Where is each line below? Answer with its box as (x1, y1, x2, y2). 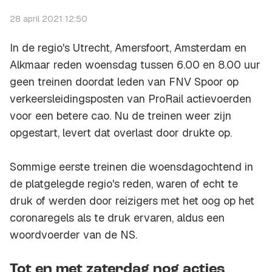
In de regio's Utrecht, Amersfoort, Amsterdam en (10, 41, 246, 55)
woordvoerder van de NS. (10, 228, 137, 242)
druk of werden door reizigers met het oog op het (10, 194, 254, 208)
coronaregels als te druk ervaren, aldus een (10, 211, 225, 225)
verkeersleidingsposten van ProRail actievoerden (10, 92, 251, 106)
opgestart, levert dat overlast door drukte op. (10, 126, 232, 140)
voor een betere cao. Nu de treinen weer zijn (10, 109, 231, 123)
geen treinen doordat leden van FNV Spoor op (10, 75, 239, 89)
